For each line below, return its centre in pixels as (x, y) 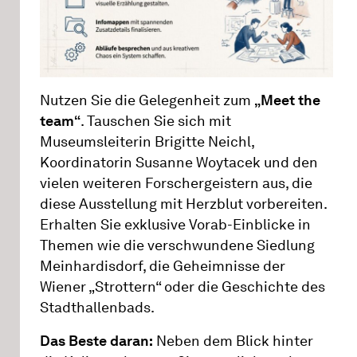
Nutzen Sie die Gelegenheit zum (147, 101)
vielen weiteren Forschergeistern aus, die (176, 184)
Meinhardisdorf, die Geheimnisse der (163, 267)
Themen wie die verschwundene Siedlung (177, 246)
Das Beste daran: (96, 341)
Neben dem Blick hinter (233, 341)
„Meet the (287, 101)
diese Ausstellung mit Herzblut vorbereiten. (183, 204)
